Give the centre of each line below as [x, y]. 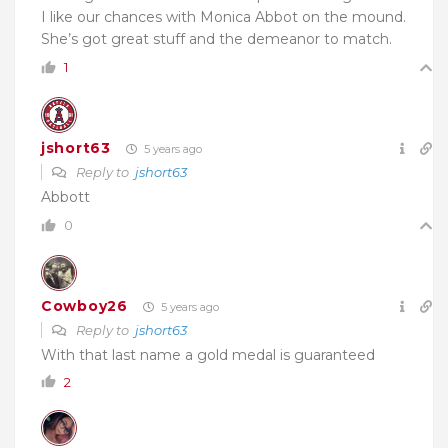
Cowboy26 [84, 306]
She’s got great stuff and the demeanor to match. [216, 38]
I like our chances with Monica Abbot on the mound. [223, 16]
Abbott [65, 196]
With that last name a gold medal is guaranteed [208, 354]
